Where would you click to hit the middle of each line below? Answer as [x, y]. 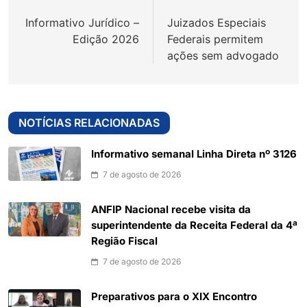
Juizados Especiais [217, 23]
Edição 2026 [106, 39]
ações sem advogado [223, 56]
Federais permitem [215, 39]
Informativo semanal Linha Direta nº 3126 [194, 155]
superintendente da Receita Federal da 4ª [194, 226]
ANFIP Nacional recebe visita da [171, 210]
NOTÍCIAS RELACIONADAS [89, 123]
